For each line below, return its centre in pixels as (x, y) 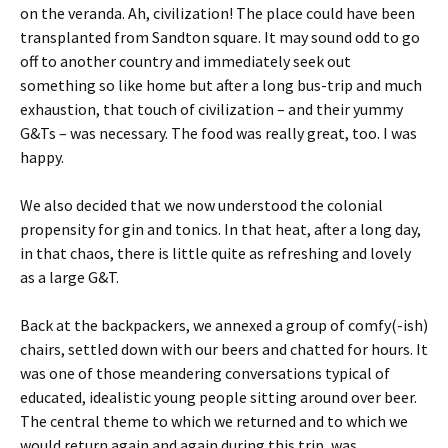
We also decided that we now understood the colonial (201, 205)
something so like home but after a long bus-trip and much (221, 85)
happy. (42, 157)
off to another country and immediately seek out (185, 61)
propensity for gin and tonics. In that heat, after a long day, (220, 229)
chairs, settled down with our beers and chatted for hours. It (224, 349)
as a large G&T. (69, 277)
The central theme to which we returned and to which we (214, 421)
